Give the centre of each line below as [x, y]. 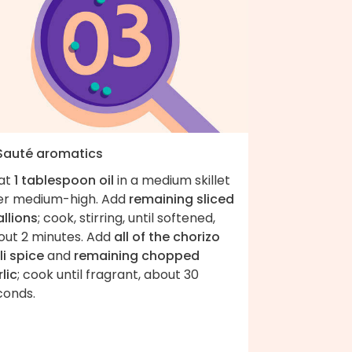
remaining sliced [181, 199]
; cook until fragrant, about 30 [108, 274]
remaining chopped [137, 255]
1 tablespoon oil [64, 180]
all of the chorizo [167, 236]
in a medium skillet [172, 180]
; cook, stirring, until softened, [126, 218]
